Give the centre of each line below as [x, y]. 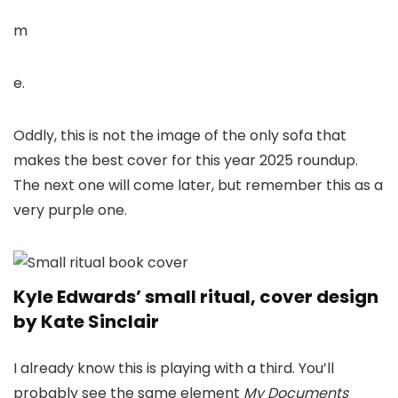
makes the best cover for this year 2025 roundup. [186, 160]
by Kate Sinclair [86, 321]
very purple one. [70, 210]
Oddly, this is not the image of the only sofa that [180, 135]
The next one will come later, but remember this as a [198, 185]
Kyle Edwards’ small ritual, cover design [196, 296]
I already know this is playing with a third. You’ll [174, 368]
